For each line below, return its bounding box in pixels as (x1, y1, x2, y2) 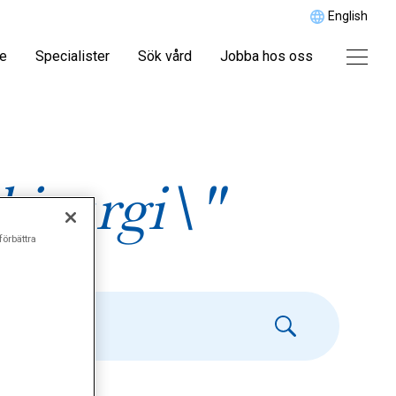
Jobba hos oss (220, 48, 313, 65)
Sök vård (138, 48, 192, 65)
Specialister (35, 48, 110, 65)
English (328, 9, 368, 23)
